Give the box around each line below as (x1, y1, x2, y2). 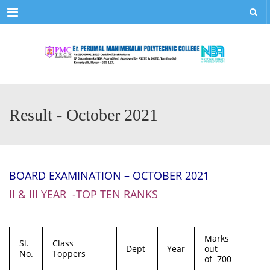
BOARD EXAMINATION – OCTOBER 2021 (9, 168, 209, 183)
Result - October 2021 (9, 105, 158, 124)
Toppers (52, 248, 86, 259)
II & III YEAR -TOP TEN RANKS (9, 187, 158, 201)
